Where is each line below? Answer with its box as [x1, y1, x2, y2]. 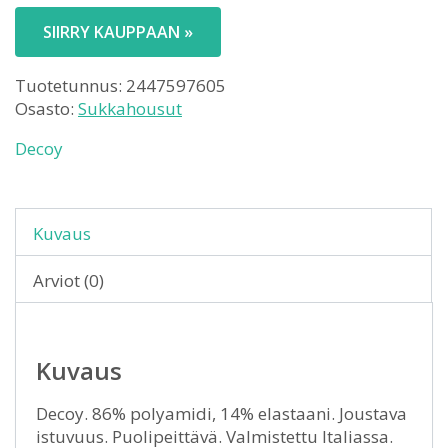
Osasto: [15, 96, 78, 120]
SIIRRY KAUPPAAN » [43, 20, 193, 43]
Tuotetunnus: [15, 73, 126, 97]
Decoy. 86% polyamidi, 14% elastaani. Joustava [36, 401, 407, 425]
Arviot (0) [33, 268, 104, 292]
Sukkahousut [78, 96, 182, 120]
